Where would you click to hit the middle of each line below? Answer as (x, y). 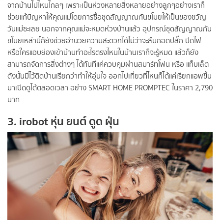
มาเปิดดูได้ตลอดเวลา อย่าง (48, 88)
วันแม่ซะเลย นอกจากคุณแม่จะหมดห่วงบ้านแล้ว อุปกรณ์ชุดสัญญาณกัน (110, 29)
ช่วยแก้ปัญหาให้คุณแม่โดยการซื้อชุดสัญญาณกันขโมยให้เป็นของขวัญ (107, 17)
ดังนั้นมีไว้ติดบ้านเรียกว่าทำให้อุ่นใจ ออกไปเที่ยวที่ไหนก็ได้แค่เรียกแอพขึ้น (110, 76)
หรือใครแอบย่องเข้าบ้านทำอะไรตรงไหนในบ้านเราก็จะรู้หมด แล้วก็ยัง (103, 53)
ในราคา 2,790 (191, 88)
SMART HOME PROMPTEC (129, 88)
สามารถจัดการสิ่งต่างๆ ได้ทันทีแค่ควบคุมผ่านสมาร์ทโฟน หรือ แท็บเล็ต (108, 65)
